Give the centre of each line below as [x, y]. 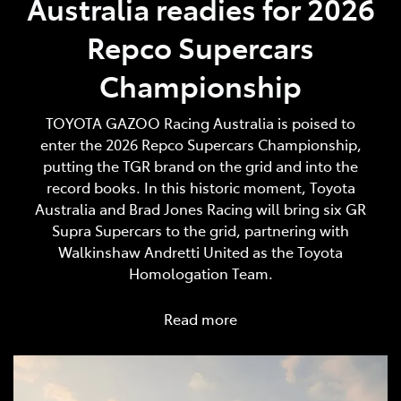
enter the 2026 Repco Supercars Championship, [200, 144]
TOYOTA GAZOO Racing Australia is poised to [200, 122]
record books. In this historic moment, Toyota [200, 187]
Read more [200, 318]
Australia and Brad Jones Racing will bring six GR [200, 208]
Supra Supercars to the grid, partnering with [200, 230]
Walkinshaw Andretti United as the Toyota [200, 251]
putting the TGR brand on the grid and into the [200, 165]
